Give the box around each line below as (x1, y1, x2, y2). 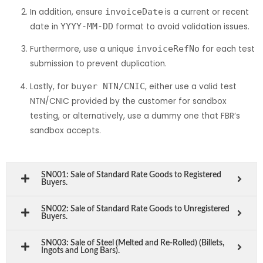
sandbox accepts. (30, 125, 102, 137)
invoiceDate (105, 6, 164, 17)
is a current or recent (165, 6, 249, 18)
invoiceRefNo (136, 43, 200, 55)
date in (30, 21, 61, 32)
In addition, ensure (30, 6, 106, 18)
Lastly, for (30, 81, 72, 93)
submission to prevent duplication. (30, 58, 167, 70)
